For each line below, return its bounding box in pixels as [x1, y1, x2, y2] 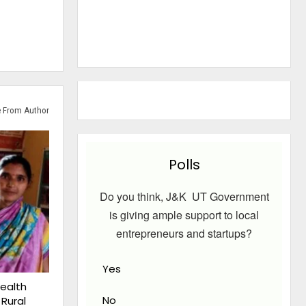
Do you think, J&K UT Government [99, 189, 269, 205]
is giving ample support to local [109, 207, 260, 223]
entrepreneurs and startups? [116, 225, 253, 242]
